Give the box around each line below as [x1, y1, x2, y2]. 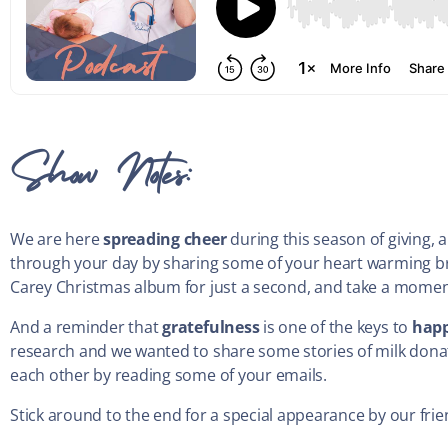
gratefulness [162, 316, 260, 339]
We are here [10, 228, 104, 251]
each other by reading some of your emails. [10, 364, 327, 387]
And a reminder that [10, 316, 163, 339]
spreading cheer [103, 228, 227, 251]
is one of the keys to [259, 316, 412, 339]
